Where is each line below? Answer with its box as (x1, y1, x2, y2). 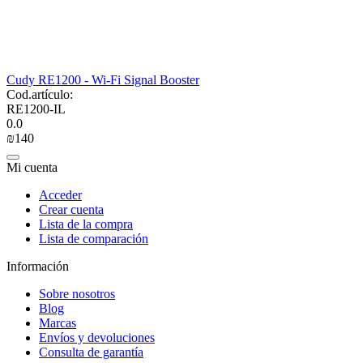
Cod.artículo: (6, 87, 73, 101)
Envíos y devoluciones (39, 330, 155, 344)
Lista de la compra (39, 216, 133, 231)
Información (6, 258, 69, 273)
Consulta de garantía (39, 344, 143, 359)
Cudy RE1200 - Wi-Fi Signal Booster (6, 72, 199, 87)
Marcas (39, 315, 76, 330)
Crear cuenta (39, 202, 104, 216)
